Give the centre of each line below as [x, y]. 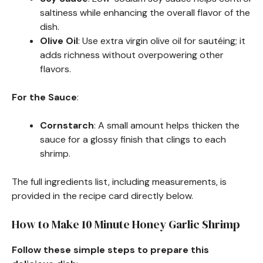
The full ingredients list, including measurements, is [119, 181]
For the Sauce [44, 97]
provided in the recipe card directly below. [102, 195]
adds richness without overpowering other [132, 55]
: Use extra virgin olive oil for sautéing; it [162, 41]
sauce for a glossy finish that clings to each [133, 139]
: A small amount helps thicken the [167, 125]
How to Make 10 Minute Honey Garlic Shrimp [126, 224]
